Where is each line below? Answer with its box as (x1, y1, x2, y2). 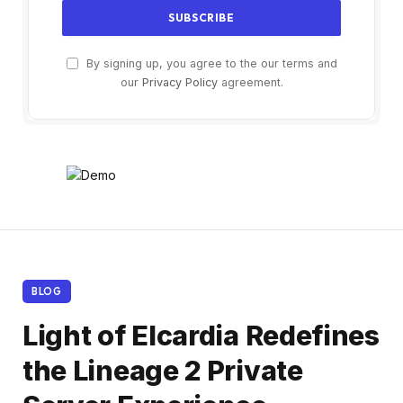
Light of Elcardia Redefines (22, 319, 380, 353)
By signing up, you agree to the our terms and (82, 57, 337, 71)
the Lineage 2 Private (22, 354, 303, 388)
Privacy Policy (141, 76, 218, 90)
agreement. (217, 76, 283, 90)
